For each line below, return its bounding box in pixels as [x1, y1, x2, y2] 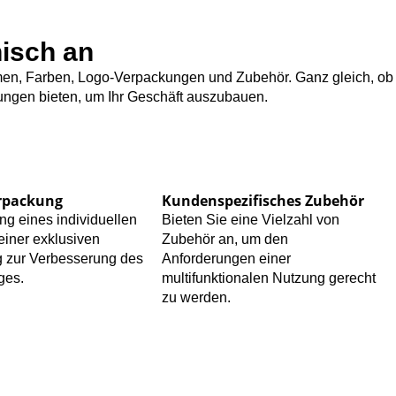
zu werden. [162, 290, 232, 306]
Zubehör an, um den [162, 232, 289, 247]
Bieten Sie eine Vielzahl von [162, 212, 340, 228]
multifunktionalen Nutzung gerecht [162, 270, 377, 286]
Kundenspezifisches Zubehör [162, 191, 365, 211]
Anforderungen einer [162, 251, 292, 267]
